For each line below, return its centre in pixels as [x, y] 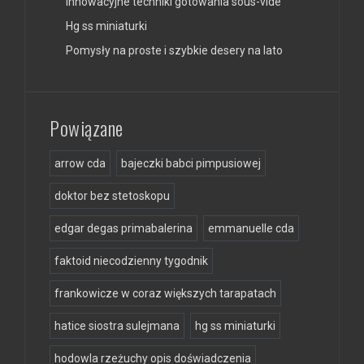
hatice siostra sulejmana [117, 325]
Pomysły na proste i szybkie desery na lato [174, 50]
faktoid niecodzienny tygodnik [131, 260]
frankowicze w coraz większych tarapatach [165, 293]
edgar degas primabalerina [123, 228]
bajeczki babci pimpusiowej [191, 163]
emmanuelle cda [251, 228]
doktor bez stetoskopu [112, 195]
